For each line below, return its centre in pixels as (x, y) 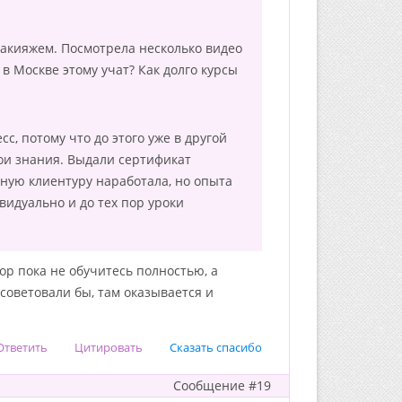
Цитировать (109, 347)
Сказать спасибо (216, 347)
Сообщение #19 (222, 385)
